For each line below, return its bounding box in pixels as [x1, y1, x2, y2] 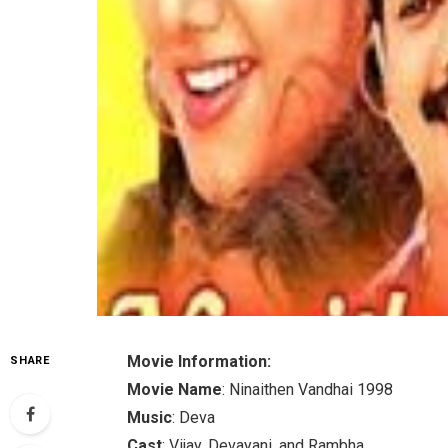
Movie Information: [127, 351, 272, 371]
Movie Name [127, 379, 223, 399]
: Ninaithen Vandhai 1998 [222, 379, 394, 399]
